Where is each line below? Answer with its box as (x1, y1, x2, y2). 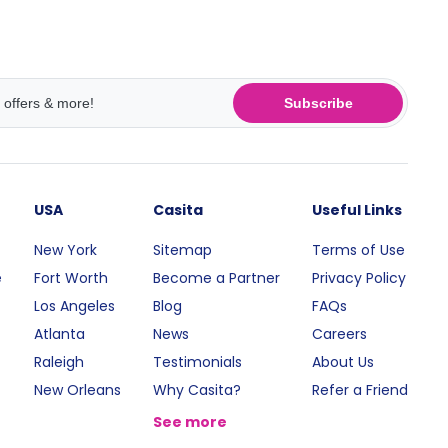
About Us (312, 352, 374, 372)
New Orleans (34, 380, 122, 400)
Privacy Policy (312, 268, 406, 288)
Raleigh (34, 352, 85, 372)
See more (153, 412, 228, 432)
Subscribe (283, 94, 353, 111)
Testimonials (153, 352, 243, 372)
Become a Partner (153, 268, 281, 288)
